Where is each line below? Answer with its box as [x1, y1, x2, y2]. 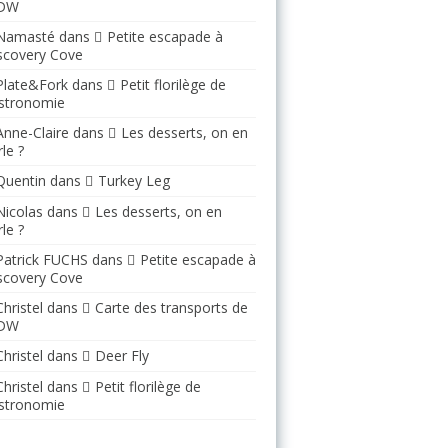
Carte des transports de [95, 298, 248, 317]
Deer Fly [95, 346, 149, 365]
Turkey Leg [98, 171, 170, 190]
